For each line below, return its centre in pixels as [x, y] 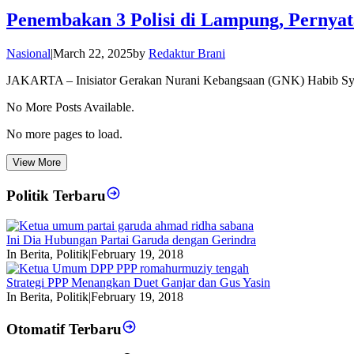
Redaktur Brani [187, 54]
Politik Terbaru [56, 195]
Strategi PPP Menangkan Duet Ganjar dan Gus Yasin [138, 283]
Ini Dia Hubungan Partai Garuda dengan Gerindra [131, 240]
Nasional [28, 54]
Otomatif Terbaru [64, 329]
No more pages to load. [64, 134]
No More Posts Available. [70, 107]
